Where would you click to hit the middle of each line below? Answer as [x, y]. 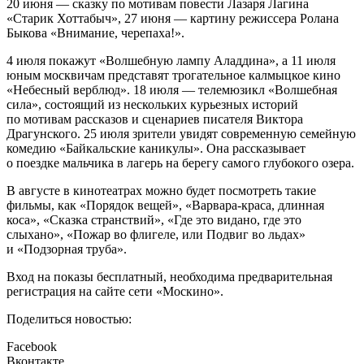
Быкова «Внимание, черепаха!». [95, 33]
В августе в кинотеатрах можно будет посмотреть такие [161, 191]
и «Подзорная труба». [67, 249]
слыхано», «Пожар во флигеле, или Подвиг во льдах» [156, 235]
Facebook [32, 347]
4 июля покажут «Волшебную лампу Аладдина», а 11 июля [171, 61]
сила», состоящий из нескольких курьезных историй [152, 105]
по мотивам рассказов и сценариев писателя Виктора [155, 119]
